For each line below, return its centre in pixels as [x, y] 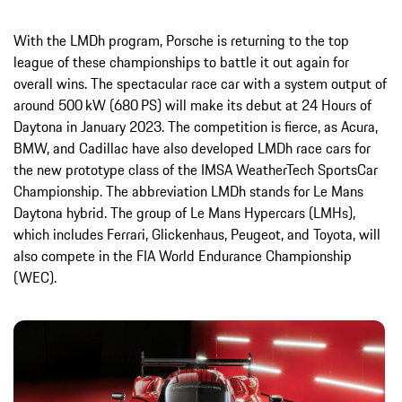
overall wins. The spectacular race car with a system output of [200, 83]
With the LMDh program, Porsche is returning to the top [181, 40]
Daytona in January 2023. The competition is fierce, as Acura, [196, 126]
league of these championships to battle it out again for [181, 61]
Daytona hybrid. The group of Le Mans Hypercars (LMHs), [184, 212]
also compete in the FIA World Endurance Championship [183, 255]
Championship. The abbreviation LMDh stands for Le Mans [188, 191]
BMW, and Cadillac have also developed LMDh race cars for [192, 148]
